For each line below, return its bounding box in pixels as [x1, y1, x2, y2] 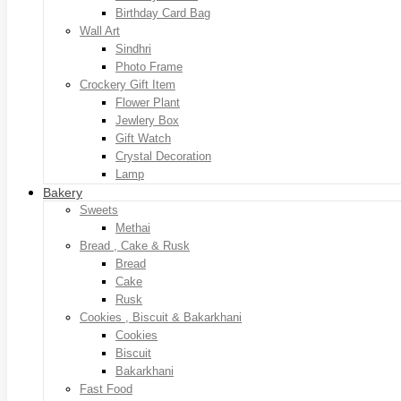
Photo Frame [115, 59, 183, 73]
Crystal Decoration [115, 149, 211, 163]
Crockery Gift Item [80, 77, 175, 91]
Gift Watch [115, 131, 171, 145]
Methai [115, 220, 150, 235]
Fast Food [80, 381, 132, 396]
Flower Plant [115, 95, 180, 109]
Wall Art [80, 23, 120, 38]
